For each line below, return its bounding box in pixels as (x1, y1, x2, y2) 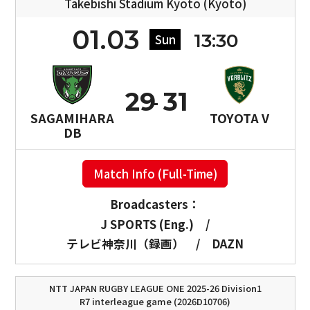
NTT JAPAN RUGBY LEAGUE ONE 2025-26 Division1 (48, 281, 262, 295)
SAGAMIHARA (30, 108, 114, 127)
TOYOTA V (210, 108, 270, 127)
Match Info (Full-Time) (93, 165, 217, 182)
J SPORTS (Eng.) (100, 216, 194, 233)
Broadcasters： (110, 196, 200, 213)
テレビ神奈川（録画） (66, 235, 185, 253)
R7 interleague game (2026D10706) (80, 294, 230, 308)
